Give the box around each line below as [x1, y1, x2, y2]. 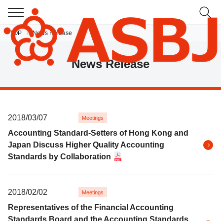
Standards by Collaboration [8, 152, 111, 161]
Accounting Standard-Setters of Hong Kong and [8, 129, 188, 137]
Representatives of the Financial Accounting [8, 203, 174, 212]
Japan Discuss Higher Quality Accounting [8, 141, 164, 149]
